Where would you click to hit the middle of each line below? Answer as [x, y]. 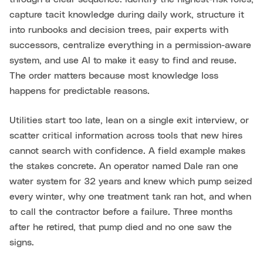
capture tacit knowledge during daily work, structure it [127, 15]
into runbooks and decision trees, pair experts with [119, 30]
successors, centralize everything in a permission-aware [130, 45]
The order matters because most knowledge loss [114, 76]
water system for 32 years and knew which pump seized [131, 182]
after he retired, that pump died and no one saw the [121, 227]
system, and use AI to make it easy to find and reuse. [123, 61]
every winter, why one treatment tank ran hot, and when [130, 197]
